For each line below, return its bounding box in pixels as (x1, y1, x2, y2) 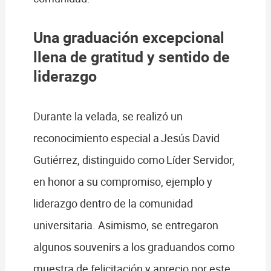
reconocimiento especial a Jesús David (33, 130, 220, 145)
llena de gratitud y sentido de (33, 47, 230, 67)
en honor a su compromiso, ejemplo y (33, 174, 212, 189)
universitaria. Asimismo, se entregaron (33, 217, 218, 232)
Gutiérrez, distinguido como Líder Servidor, (33, 152, 235, 167)
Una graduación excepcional (33, 27, 224, 48)
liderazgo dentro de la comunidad (33, 195, 193, 211)
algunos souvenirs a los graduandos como (33, 239, 235, 254)
